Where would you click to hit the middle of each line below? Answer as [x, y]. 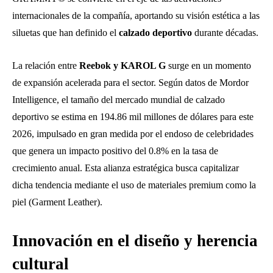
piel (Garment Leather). [57, 202]
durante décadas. [225, 32]
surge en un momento [208, 65]
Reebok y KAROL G [122, 65]
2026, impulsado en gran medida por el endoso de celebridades [133, 133]
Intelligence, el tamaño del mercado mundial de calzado [119, 99]
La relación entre [46, 65]
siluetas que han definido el [66, 32]
